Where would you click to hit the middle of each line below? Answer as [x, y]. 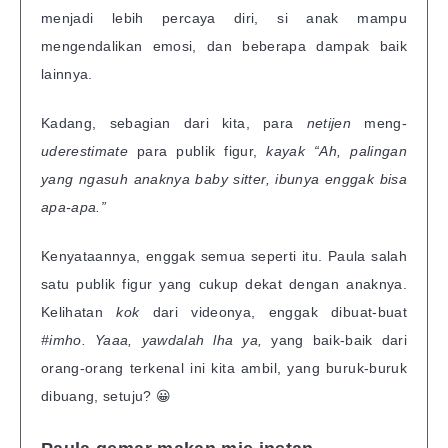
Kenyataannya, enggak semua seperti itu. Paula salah [224, 255]
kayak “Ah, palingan [336, 151]
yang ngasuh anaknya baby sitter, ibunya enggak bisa [224, 179]
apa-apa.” [74, 207]
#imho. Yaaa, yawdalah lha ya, [156, 339]
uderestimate [89, 151]
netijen [335, 123]
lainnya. [67, 74]
